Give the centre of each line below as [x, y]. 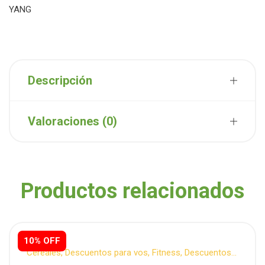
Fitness [166, 252]
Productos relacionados [132, 191]
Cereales [44, 252]
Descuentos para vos [106, 252]
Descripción [60, 80]
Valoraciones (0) [72, 121]
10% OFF [42, 240]
